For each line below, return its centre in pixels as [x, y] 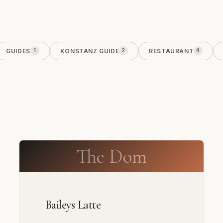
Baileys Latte [73, 205]
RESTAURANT [171, 51]
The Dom [111, 156]
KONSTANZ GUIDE [90, 51]
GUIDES [18, 51]
